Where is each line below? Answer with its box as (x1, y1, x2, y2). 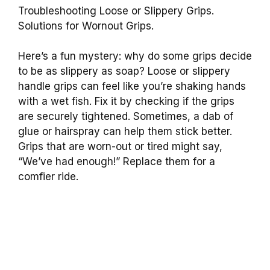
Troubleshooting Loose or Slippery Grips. (18, 4, 214, 17)
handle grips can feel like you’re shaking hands (18, 80, 246, 93)
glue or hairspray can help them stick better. (18, 125, 232, 138)
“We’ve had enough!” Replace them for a (18, 155, 215, 168)
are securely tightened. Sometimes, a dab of (18, 110, 233, 123)
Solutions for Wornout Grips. (18, 19, 154, 32)
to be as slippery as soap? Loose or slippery (18, 65, 230, 78)
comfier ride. (18, 171, 78, 183)
